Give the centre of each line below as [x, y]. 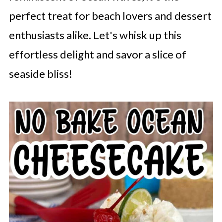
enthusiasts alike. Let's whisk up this [95, 35]
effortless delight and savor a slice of [97, 54]
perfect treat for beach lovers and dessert [110, 16]
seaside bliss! [40, 74]
